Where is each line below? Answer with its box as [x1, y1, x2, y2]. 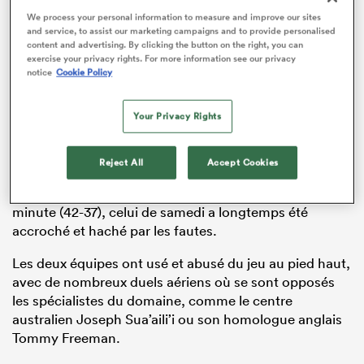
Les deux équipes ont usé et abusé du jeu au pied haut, [12, 254, 350, 272]
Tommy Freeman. [12, 329, 120, 347]
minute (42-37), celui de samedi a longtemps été [12, 203, 308, 221]
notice [27, 66, 53, 80]
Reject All [98, 156, 144, 170]
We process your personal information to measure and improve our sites [27, 11, 322, 24]
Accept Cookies [206, 156, 279, 170]
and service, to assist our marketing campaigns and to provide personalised [27, 24, 336, 38]
